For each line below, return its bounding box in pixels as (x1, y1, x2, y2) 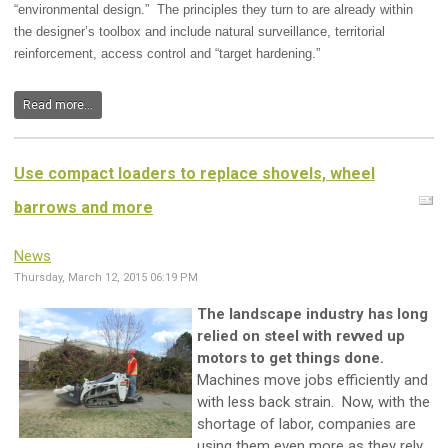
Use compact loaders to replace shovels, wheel (14, 164, 375, 184)
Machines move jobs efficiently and (197, 371, 428, 390)
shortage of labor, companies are (197, 415, 416, 434)
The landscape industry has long (197, 305, 428, 324)
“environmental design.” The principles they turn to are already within (14, 2, 413, 18)
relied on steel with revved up (197, 327, 405, 346)
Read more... (23, 98, 93, 113)
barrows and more (14, 198, 153, 218)
